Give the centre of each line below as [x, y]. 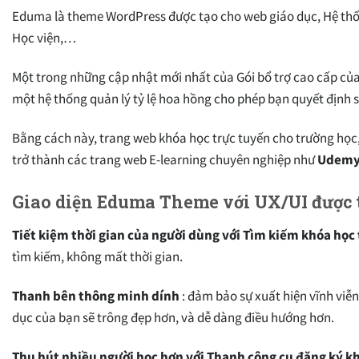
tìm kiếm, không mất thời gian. [97, 256]
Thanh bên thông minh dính [96, 296]
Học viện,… [44, 38]
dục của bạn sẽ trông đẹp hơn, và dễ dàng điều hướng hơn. [173, 318]
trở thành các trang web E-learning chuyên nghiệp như [165, 160]
